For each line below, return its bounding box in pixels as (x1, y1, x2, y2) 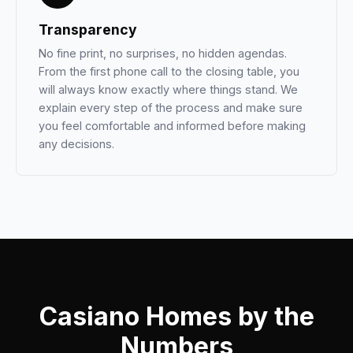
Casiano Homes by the (39, 301, 314, 332)
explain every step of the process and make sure (39, 101, 303, 114)
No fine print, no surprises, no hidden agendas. (39, 46, 287, 60)
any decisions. (39, 137, 114, 150)
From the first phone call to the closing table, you (39, 65, 299, 78)
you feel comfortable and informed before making (39, 119, 306, 132)
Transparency (39, 21, 137, 38)
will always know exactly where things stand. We (39, 83, 298, 96)
